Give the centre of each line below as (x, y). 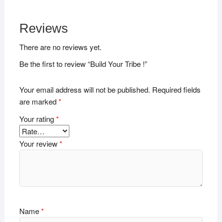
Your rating (37, 118)
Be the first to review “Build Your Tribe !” (83, 64)
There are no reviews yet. (60, 47)
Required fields (176, 89)
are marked (39, 101)
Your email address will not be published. (84, 89)
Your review (39, 143)
